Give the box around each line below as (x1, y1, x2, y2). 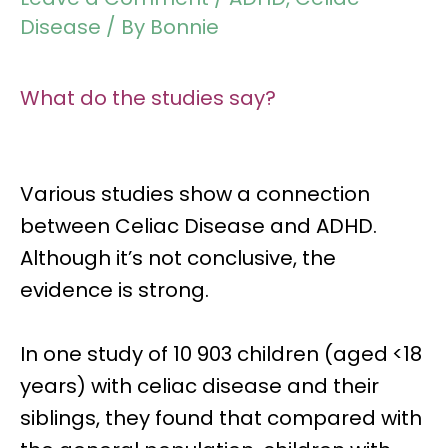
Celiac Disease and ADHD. (115, 212, 377, 240)
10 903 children (173, 340, 319, 368)
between (20, 212, 115, 240)
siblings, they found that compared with (20, 404, 422, 432)
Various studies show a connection (20, 180, 370, 208)
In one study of (20, 340, 173, 368)
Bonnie (150, 13, 219, 41)
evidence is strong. (20, 276, 209, 304)
